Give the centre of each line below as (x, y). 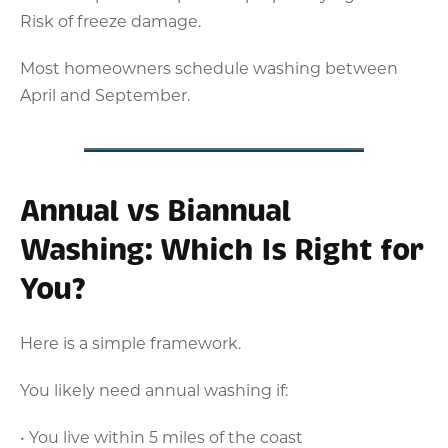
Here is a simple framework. (130, 342)
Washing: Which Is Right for (221, 249)
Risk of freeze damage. (110, 20)
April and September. (105, 94)
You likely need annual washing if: (154, 389)
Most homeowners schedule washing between (209, 67)
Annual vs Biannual (155, 210)
